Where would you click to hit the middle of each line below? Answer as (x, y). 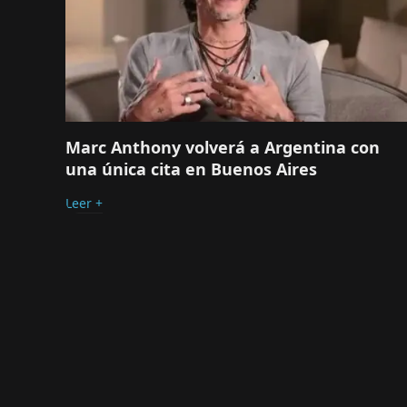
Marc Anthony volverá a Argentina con (223, 148)
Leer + (84, 203)
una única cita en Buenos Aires (191, 169)
